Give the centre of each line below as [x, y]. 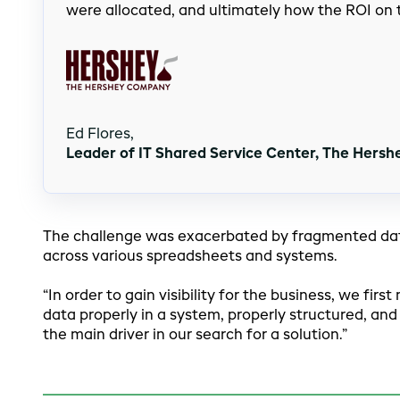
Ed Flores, [101, 135]
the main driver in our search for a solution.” [195, 336]
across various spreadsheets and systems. [189, 258]
